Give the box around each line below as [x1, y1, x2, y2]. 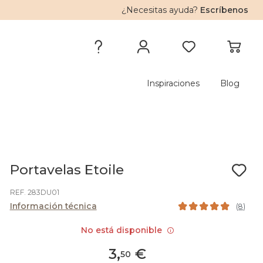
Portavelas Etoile [9, 161, 124, 178]
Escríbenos [200, 5, 249, 15]
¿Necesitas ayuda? [122, 5, 201, 15]
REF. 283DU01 [9, 188, 59, 197]
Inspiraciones [147, 78, 200, 89]
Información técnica [9, 201, 97, 211]
